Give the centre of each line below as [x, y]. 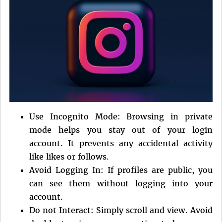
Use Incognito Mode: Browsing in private [121, 117]
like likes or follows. [69, 157]
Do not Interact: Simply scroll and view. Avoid [121, 210]
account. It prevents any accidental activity [121, 143]
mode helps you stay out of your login [121, 130]
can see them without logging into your [121, 184]
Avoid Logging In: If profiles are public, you [121, 170]
